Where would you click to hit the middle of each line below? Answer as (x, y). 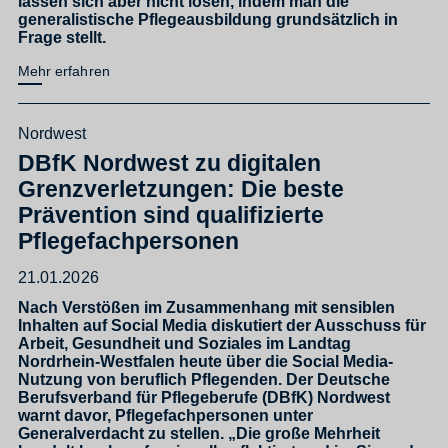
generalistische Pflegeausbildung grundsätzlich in (208, 19)
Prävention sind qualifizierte (171, 214)
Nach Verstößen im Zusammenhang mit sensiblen (206, 306)
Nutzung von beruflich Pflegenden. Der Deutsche (204, 378)
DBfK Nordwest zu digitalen (169, 162)
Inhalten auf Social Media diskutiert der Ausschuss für (222, 324)
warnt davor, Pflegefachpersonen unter (165, 414)
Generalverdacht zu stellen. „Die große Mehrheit (199, 432)
